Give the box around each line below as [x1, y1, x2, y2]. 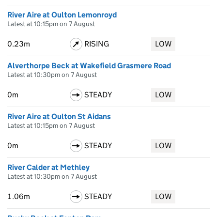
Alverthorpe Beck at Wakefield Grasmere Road [7, 61, 171, 70]
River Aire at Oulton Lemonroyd [7, 10, 117, 19]
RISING [84, 39, 109, 48]
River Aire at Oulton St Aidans [7, 112, 111, 121]
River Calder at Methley [7, 163, 90, 172]
